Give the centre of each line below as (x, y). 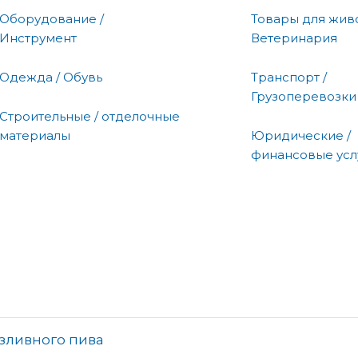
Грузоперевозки (304, 96)
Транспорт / (289, 77)
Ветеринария (294, 38)
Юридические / (301, 135)
